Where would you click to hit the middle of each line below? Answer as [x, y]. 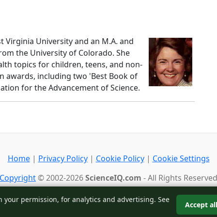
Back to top [108, 197]
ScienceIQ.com [113, 178]
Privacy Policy [63, 158]
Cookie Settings [181, 158]
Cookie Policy [120, 158]
